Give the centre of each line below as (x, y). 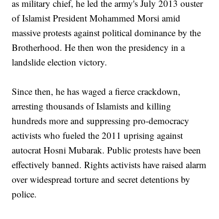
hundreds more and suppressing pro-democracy (101, 121)
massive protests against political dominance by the (107, 33)
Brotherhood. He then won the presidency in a (99, 47)
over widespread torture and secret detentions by (101, 179)
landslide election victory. (60, 62)
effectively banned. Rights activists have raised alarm (109, 165)
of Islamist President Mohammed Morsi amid (96, 18)
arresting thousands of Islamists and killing (92, 106)
